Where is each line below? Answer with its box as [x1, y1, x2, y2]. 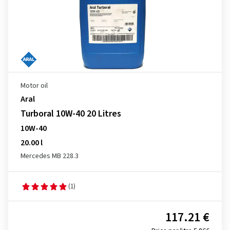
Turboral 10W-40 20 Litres [21, 107, 121, 120]
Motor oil [21, 81, 48, 91]
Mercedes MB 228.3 [21, 151, 79, 161]
